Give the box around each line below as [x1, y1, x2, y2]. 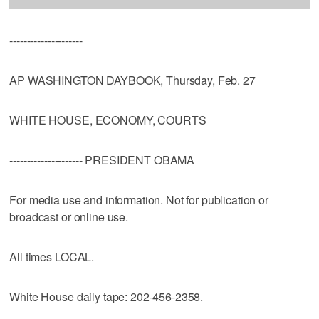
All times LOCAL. [9, 248, 95, 265]
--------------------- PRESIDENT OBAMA [9, 151, 195, 168]
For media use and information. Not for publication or [9, 191, 268, 208]
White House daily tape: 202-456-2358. [9, 288, 204, 305]
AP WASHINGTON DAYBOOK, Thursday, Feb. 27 [9, 71, 256, 88]
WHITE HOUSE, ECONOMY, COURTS [9, 111, 206, 128]
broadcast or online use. [9, 208, 128, 225]
